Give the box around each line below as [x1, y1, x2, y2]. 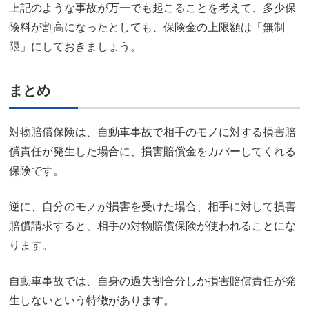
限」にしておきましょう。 [9, 40, 141, 52]
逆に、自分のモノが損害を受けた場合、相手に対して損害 [9, 200, 296, 212]
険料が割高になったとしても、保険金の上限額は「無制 [9, 21, 285, 33]
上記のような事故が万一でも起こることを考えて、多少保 [9, 1, 296, 14]
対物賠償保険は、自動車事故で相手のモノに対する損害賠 [9, 126, 296, 138]
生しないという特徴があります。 [9, 294, 175, 306]
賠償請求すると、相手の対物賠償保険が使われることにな [9, 219, 296, 232]
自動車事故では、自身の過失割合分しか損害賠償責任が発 [9, 275, 296, 287]
